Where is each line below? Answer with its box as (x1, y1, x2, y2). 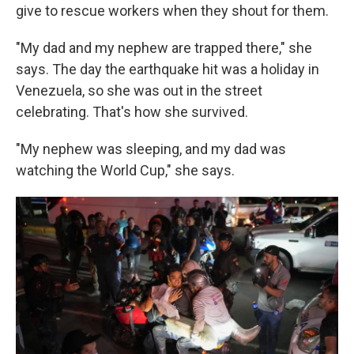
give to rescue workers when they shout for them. (16, 2, 329, 19)
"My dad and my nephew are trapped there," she (16, 40, 312, 56)
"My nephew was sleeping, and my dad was (16, 141, 286, 157)
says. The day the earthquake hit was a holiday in (16, 61, 319, 77)
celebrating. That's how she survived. (16, 104, 248, 120)
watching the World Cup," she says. (16, 162, 235, 179)
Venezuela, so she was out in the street (16, 82, 262, 99)
